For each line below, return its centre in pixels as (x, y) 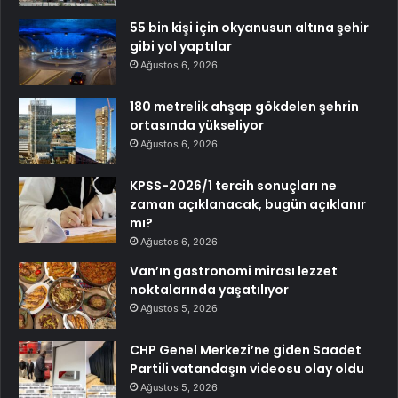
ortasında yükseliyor (197, 126)
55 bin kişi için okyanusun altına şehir (249, 28)
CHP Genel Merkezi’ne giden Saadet (246, 350)
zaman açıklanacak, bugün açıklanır (248, 205)
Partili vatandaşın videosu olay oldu (247, 369)
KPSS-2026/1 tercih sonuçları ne (233, 186)
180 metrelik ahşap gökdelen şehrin (244, 107)
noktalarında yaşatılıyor (209, 290)
